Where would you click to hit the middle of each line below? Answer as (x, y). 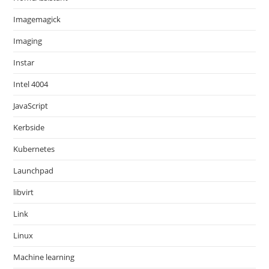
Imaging (28, 41)
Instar (24, 62)
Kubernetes (34, 149)
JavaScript (31, 106)
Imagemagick (37, 19)
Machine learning (44, 257)
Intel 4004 (31, 84)
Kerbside (29, 127)
